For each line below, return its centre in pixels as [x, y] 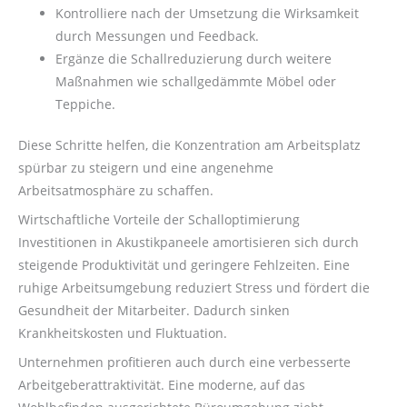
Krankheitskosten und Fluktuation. [123, 333]
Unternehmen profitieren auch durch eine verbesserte [184, 362]
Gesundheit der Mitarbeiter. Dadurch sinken [154, 310]
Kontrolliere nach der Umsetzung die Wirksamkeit [208, 13]
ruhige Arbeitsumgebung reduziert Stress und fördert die [194, 288]
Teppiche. [86, 104]
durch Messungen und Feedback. [158, 35]
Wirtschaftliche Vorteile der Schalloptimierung [159, 219]
